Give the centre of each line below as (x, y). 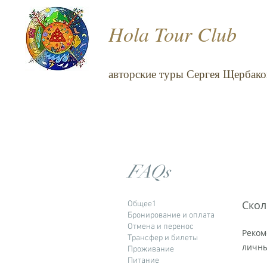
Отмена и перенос (161, 227)
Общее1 (142, 204)
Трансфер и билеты (163, 238)
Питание (143, 261)
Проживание (151, 249)
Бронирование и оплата (171, 215)
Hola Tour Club (173, 34)
